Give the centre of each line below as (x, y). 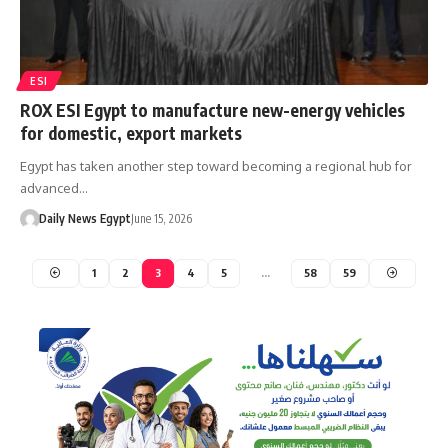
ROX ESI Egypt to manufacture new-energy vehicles (212, 109)
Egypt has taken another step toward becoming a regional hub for (216, 165)
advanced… (54, 187)
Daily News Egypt (84, 218)
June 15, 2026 (161, 218)
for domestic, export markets (131, 132)
